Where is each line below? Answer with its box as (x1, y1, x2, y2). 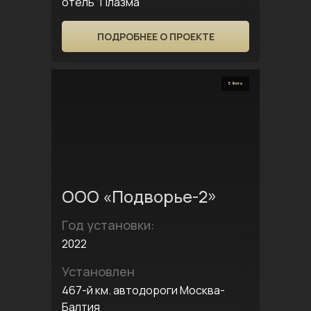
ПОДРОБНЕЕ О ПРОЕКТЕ (96, 30, 215, 43)
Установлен (62, 263, 135, 280)
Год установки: (62, 217, 155, 233)
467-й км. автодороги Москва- (62, 283, 225, 298)
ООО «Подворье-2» (62, 185, 217, 208)
